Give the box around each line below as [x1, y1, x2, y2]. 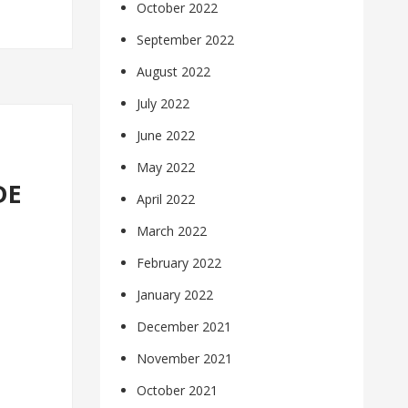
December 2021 [137, 318, 232, 336]
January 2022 [137, 286, 214, 304]
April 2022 [137, 190, 196, 209]
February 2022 [137, 254, 222, 272]
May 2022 [137, 158, 196, 177]
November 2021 [137, 350, 233, 368]
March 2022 [137, 222, 208, 240]
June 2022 [137, 127, 196, 145]
